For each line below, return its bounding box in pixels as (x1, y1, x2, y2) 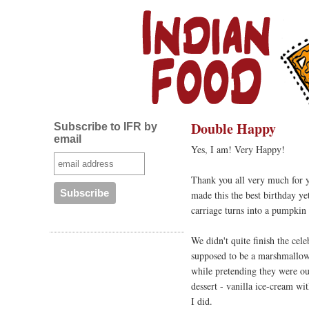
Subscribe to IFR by (53, 121, 157, 132)
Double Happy (191, 119, 276, 139)
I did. (191, 295, 212, 308)
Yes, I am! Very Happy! (191, 143, 285, 156)
